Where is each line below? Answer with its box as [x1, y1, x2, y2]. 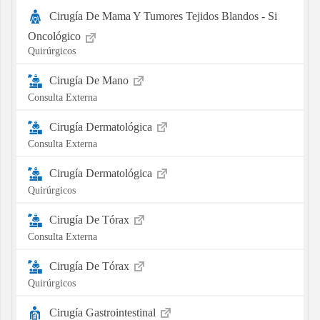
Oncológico [27, 29, 84, 42]
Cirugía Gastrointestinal [49, 306, 159, 319]
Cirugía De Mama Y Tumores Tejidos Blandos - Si [49, 9, 277, 22]
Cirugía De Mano [49, 74, 131, 86]
